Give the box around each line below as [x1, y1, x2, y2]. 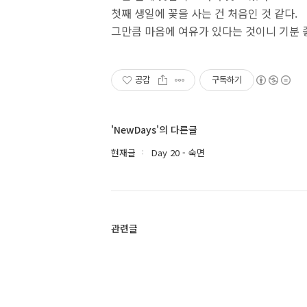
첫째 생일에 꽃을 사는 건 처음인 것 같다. [111, 5, 297, 21]
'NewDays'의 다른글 [111, 123, 197, 136]
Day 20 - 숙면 [151, 146, 205, 159]
